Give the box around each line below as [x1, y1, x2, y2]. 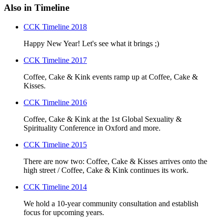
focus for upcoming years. [24, 208, 104, 217]
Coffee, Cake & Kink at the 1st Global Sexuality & [24, 115, 182, 124]
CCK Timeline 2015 [24, 140, 87, 149]
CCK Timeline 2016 [24, 98, 87, 107]
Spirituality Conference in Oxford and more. [24, 124, 161, 133]
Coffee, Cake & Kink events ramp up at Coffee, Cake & [24, 73, 198, 82]
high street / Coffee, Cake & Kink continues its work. [24, 166, 189, 175]
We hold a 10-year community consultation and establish [24, 199, 198, 208]
